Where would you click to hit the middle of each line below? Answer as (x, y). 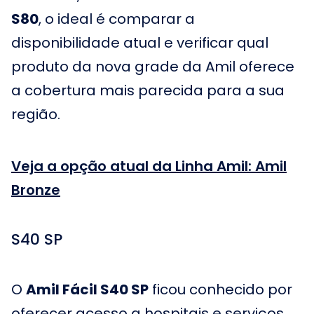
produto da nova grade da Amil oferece (153, 67)
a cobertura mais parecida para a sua (148, 90)
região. (36, 114)
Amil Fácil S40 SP (87, 289)
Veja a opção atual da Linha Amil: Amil (149, 166)
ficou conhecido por (220, 289)
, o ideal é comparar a (117, 19)
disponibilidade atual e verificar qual (140, 43)
